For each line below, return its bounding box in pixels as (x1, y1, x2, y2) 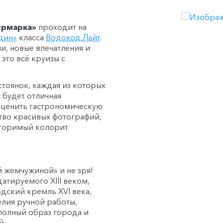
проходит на (36, 21, 87, 32)
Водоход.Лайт (46, 32, 100, 42)
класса (17, 32, 46, 42)
